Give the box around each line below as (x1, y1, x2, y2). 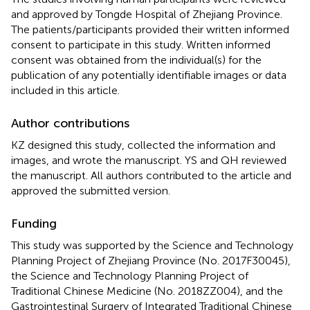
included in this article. (11, 83, 120, 97)
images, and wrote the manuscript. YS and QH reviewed (11, 153, 286, 167)
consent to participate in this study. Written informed (11, 37, 271, 51)
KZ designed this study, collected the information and (11, 138, 275, 152)
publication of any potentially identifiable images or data (11, 68, 286, 82)
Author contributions (11, 115, 129, 131)
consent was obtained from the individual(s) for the (11, 53, 262, 66)
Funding (11, 215, 57, 231)
